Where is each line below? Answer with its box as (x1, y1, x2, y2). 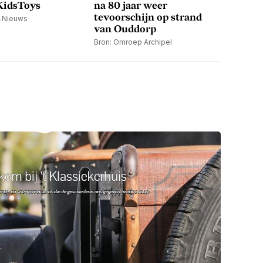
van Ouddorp (94, 23, 156, 36)
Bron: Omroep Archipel (94, 38, 172, 47)
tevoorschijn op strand (94, 12, 202, 24)
